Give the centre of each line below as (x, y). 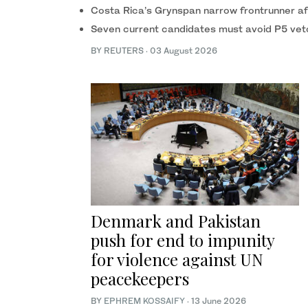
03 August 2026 (184, 51)
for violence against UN (177, 260)
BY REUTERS (118, 51)
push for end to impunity (183, 240)
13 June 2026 (219, 301)
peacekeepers (140, 279)
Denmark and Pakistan (176, 221)
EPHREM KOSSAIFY (144, 301)
